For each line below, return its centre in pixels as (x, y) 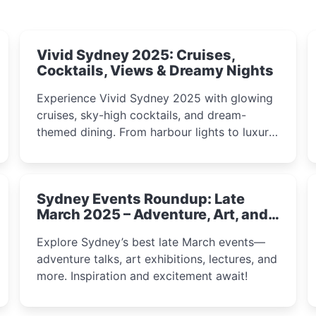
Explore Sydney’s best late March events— (151, 242)
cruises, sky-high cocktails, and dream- (141, 115)
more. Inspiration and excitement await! (142, 276)
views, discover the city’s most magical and (153, 149)
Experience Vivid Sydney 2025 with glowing (155, 98)
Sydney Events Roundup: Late (141, 199)
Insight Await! (86, 230)
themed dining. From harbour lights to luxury (156, 132)
